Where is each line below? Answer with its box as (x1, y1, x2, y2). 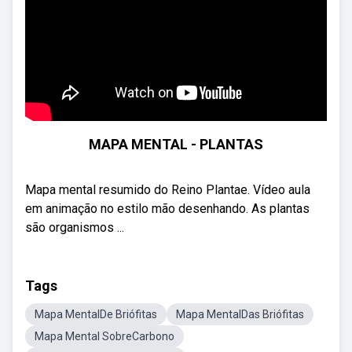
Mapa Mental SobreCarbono (35, 330, 174, 343)
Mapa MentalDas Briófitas (176, 308, 304, 321)
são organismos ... (25, 220, 124, 235)
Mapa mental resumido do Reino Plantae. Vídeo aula (25, 182, 310, 197)
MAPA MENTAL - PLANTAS (89, 136, 263, 152)
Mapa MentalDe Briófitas (35, 308, 157, 321)
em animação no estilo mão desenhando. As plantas (25, 201, 310, 216)
